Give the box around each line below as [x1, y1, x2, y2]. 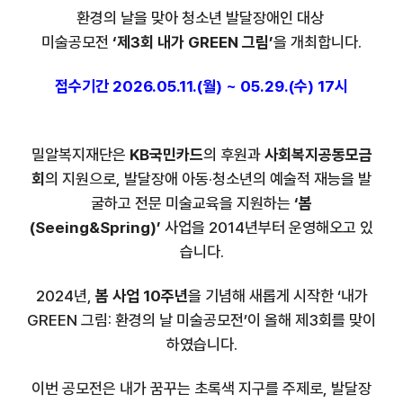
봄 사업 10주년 [94, 286, 188, 305]
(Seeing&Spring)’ [30, 218, 165, 237]
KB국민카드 [129, 145, 203, 164]
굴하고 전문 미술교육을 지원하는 [91, 193, 291, 212]
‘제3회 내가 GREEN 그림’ [109, 32, 273, 51]
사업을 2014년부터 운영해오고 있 [165, 218, 373, 237]
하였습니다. [166, 335, 237, 354]
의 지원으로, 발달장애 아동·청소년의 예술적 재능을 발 [45, 169, 372, 188]
